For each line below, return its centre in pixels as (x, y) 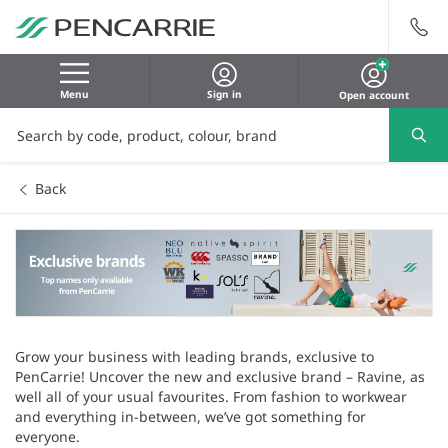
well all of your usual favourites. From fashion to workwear (211, 396)
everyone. (47, 436)
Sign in (224, 94)
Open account (373, 95)
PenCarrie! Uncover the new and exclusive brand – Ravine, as (220, 376)
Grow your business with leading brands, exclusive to (194, 356)
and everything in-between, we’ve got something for (190, 416)
